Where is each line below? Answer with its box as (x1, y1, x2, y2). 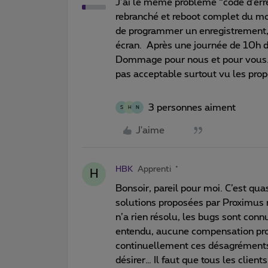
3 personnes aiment (148, 102, 236, 112)
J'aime (136, 125, 165, 135)
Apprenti (138, 165, 171, 173)
